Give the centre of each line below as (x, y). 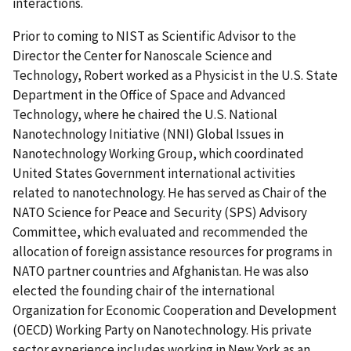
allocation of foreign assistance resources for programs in (172, 251)
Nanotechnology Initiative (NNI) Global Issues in (148, 134)
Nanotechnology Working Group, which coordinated (158, 153)
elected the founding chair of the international (144, 290)
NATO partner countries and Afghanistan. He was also (161, 271)
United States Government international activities (154, 173)
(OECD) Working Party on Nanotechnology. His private (162, 329)
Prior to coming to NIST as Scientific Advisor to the (154, 36)
